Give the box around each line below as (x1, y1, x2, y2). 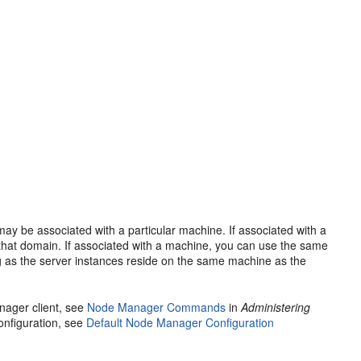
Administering (241, 299, 311, 315)
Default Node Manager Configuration (86, 314, 275, 330)
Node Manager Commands (87, 299, 226, 315)
